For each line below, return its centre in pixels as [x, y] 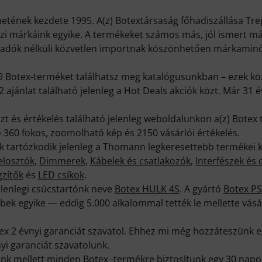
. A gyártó [201, 189]
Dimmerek [62, 161]
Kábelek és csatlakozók [140, 161]
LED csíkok [61, 175]
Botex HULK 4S [147, 189]
